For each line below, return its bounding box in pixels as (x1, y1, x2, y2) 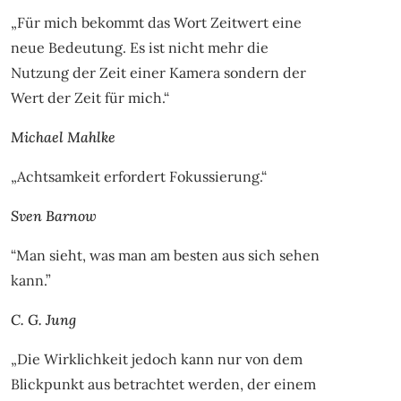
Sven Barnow (10, 206, 97, 225)
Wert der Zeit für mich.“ (10, 88, 169, 107)
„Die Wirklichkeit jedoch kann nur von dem (10, 349, 303, 368)
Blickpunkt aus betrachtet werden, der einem (10, 374, 316, 393)
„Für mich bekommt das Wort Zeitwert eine (10, 13, 302, 31)
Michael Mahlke (10, 127, 115, 146)
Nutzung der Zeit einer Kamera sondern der (10, 63, 306, 81)
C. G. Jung (10, 310, 76, 328)
